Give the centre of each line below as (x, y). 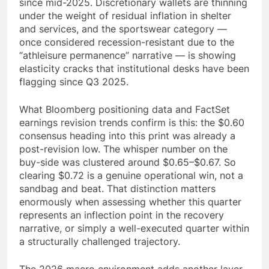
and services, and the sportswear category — (123, 29)
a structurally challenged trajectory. (100, 241)
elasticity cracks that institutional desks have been (134, 68)
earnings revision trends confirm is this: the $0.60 (132, 122)
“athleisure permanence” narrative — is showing (128, 55)
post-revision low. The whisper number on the (123, 149)
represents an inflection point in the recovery (122, 215)
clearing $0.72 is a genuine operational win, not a (131, 175)
